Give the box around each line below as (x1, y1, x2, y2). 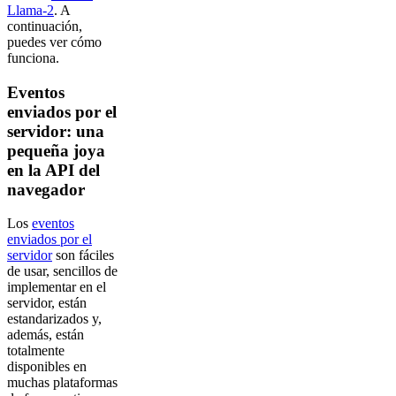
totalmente (7, 343, 65, 359)
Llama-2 (7, 3, 54, 18)
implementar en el (7, 279, 106, 295)
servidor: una (7, 121, 104, 141)
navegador (7, 179, 85, 199)
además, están (7, 327, 84, 343)
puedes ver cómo (7, 34, 102, 49)
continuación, (7, 19, 82, 34)
